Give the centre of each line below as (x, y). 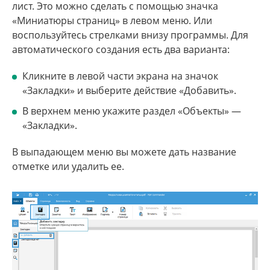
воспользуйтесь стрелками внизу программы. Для (130, 35)
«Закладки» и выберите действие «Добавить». (129, 90)
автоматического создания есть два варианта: (121, 49)
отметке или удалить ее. (68, 166)
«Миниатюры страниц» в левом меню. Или (112, 20)
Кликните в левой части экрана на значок (120, 76)
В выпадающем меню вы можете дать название (124, 152)
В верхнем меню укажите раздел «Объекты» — (132, 111)
